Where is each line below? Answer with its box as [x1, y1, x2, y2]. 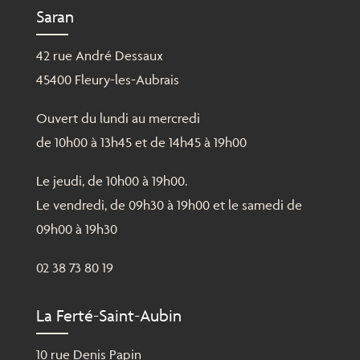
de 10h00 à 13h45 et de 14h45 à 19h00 [35, 134, 247, 151]
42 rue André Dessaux [35, 47, 163, 64]
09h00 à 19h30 [35, 221, 117, 238]
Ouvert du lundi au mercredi [35, 110, 200, 127]
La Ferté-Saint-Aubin [35, 305, 182, 326]
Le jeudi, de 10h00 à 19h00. [35, 173, 187, 190]
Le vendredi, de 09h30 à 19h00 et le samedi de [35, 197, 302, 214]
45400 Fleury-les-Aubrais [35, 72, 179, 88]
